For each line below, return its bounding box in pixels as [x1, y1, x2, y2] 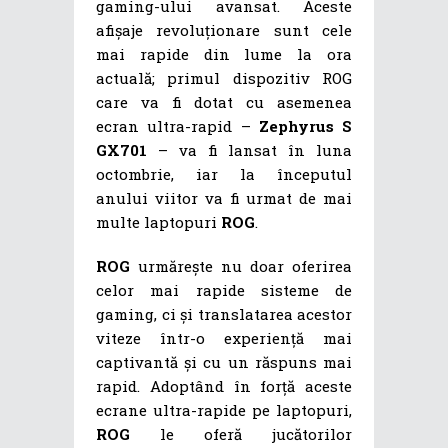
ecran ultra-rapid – [96, 116, 259, 137]
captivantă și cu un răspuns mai [96, 352, 352, 373]
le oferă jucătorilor [130, 424, 352, 445]
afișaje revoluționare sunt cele [96, 20, 352, 41]
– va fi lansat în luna [147, 140, 352, 161]
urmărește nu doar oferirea [130, 256, 352, 277]
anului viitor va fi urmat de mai [96, 188, 352, 209]
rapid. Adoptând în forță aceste [96, 376, 352, 397]
